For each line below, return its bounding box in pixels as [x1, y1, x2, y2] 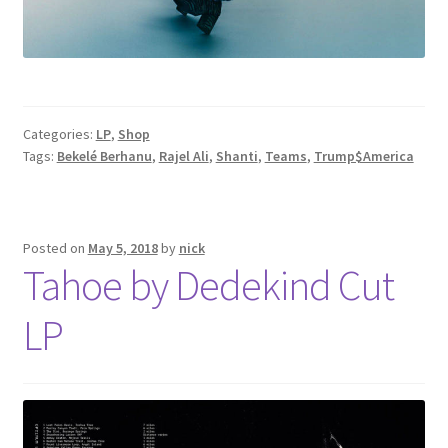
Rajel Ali [158, 147, 209, 166]
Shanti [215, 147, 258, 166]
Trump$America [313, 147, 414, 166]
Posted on [22, 239, 88, 258]
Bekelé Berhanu [56, 147, 152, 166]
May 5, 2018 [87, 239, 158, 258]
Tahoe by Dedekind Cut [22, 259, 394, 312]
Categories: [22, 125, 96, 144]
